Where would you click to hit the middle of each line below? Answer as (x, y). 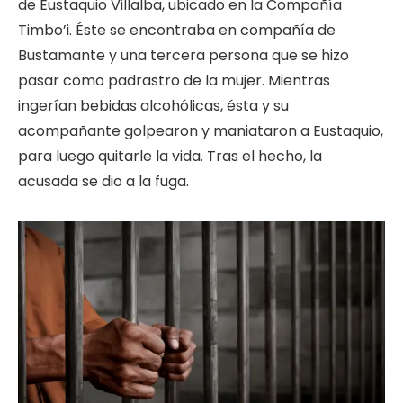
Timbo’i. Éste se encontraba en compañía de (177, 31)
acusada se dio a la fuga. (103, 182)
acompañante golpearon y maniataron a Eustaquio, (201, 131)
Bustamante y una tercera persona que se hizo (184, 56)
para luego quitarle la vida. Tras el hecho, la (170, 157)
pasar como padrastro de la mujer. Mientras (174, 81)
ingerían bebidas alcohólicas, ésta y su (153, 106)
